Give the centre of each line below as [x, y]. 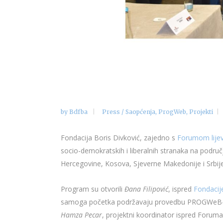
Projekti [201, 112]
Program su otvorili [93, 189]
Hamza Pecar [81, 215]
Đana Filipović [146, 189]
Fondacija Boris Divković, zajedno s [119, 138]
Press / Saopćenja [129, 112]
